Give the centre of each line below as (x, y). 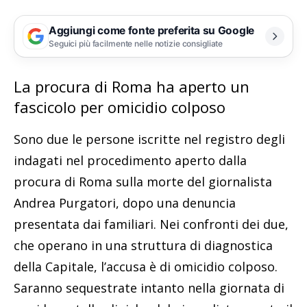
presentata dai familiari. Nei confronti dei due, (151, 224)
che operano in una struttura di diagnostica (143, 246)
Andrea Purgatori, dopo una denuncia (125, 203)
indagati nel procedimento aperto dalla (130, 161)
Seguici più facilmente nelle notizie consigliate (136, 43)
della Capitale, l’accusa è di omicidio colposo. (146, 267)
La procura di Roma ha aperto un (132, 87)
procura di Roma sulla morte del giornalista (143, 182)
